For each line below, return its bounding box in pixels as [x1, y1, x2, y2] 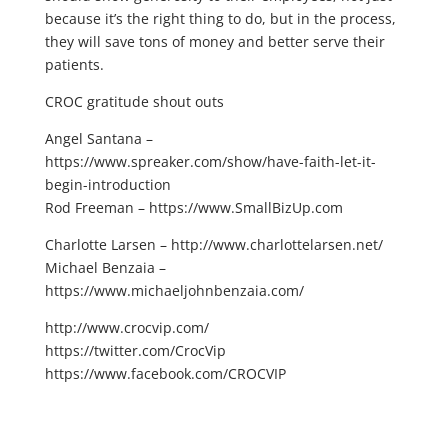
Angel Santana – [44, 129, 153, 148]
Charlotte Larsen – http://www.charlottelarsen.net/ [44, 235, 383, 254]
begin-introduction [44, 175, 171, 194]
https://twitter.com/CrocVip [44, 341, 226, 360]
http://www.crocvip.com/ [44, 318, 209, 337]
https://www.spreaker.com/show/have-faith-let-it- [44, 152, 376, 171]
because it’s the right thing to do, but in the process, [44, 9, 396, 28]
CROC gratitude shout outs [44, 92, 224, 111]
